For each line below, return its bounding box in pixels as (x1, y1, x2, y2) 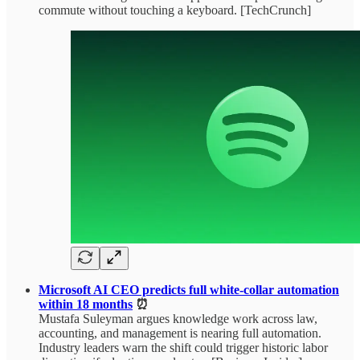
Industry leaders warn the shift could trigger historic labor (39, 340, 328, 354)
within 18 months (39, 297, 133, 311)
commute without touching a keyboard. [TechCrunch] (39, 2, 311, 17)
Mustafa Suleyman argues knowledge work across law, (39, 311, 317, 325)
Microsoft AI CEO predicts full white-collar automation (39, 282, 339, 297)
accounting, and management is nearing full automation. (39, 325, 321, 340)
